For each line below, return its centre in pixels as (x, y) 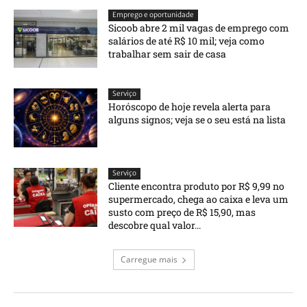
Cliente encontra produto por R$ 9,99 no (197, 186)
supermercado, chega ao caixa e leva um (199, 199)
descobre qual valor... (155, 225)
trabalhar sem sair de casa (168, 53)
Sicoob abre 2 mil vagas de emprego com (199, 27)
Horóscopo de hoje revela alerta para (190, 107)
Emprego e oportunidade (153, 14)
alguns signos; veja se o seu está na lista (197, 120)
